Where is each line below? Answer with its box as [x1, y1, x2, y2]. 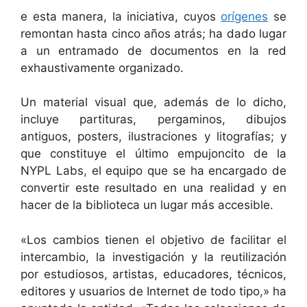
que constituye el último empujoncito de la [21, 147, 286, 160]
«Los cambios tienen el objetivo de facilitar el [21, 232, 286, 247]
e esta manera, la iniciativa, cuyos [21, 9, 221, 23]
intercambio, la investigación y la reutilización [21, 249, 286, 264]
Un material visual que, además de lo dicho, [21, 95, 286, 109]
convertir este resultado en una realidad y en [21, 181, 286, 195]
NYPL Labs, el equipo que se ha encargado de [21, 164, 286, 177]
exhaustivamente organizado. [21, 60, 184, 75]
